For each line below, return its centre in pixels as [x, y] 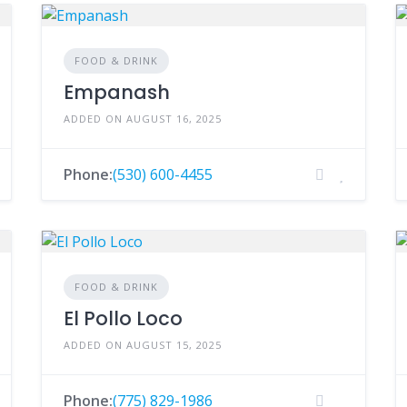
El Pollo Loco [123, 318]
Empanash [116, 92]
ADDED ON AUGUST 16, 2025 [142, 119]
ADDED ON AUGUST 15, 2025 [142, 345]
